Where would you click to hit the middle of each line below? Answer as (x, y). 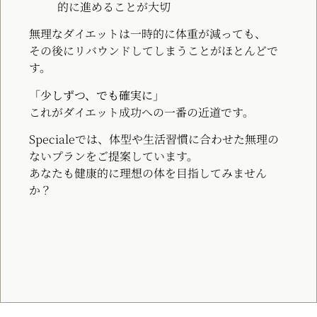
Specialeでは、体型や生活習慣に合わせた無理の (154, 139)
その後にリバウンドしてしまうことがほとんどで (154, 51)
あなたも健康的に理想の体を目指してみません (148, 173)
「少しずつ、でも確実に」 (97, 95)
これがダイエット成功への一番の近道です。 (142, 112)
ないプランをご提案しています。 (114, 156)
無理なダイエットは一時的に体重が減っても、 (148, 34)
